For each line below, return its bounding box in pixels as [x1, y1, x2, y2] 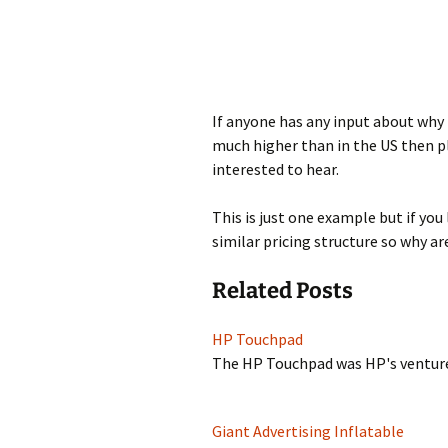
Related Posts [212, 277, 353, 304]
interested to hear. [212, 159, 339, 179]
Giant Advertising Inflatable [212, 421, 404, 441]
